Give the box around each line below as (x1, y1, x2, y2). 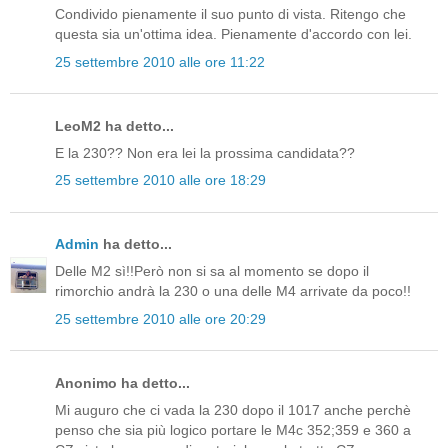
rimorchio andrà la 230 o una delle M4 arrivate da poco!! (55, 283, 411, 300)
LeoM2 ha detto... (55, 117, 174, 134)
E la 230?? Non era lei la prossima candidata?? (55, 144, 355, 161)
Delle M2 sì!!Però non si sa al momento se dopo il (55, 263, 369, 280)
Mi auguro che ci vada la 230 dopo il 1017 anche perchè (55, 402, 411, 419)
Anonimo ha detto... (55, 374, 190, 391)
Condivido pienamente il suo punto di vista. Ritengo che (55, 6, 406, 23)
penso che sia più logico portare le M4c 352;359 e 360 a (55, 422, 411, 439)
